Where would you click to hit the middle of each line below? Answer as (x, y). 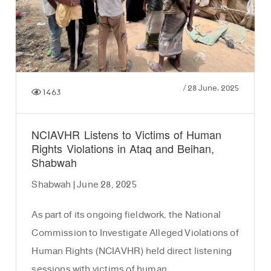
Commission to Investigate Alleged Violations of (135, 233)
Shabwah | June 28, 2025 (84, 185)
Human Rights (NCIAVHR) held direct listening (132, 252)
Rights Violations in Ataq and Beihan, (123, 150)
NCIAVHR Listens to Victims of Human (127, 136)
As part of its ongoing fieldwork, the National (126, 215)
